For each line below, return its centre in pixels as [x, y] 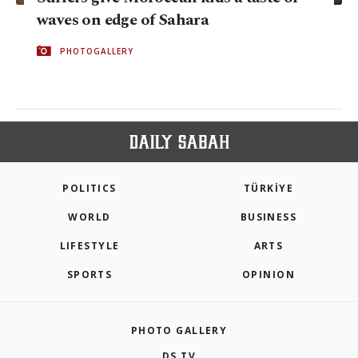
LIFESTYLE [89, 246]
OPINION [268, 275]
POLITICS [89, 189]
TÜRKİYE [268, 189]
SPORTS [89, 275]
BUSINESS [268, 217]
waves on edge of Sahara [123, 20]
